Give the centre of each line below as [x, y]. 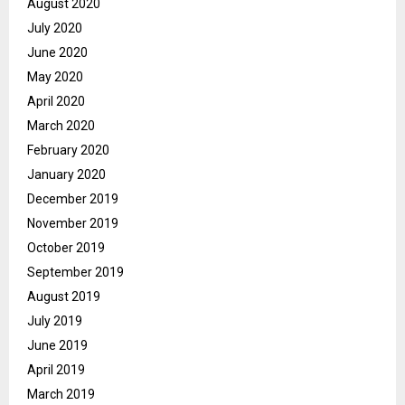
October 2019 [66, 248]
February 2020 [68, 151]
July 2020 [55, 28]
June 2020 [57, 53]
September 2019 [75, 273]
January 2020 [66, 175]
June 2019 [57, 346]
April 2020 [56, 102]
